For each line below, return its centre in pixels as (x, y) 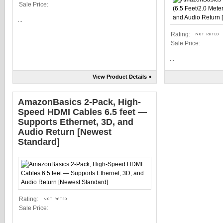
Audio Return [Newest (65, 132)
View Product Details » (122, 77)
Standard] (39, 142)
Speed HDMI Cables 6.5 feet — (82, 112)
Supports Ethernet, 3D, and (76, 122)
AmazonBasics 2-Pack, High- (79, 102)
